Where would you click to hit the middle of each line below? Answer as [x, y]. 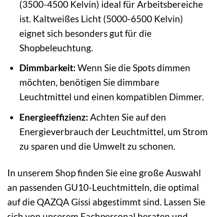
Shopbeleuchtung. [56, 47]
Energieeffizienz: [54, 117]
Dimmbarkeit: [47, 68]
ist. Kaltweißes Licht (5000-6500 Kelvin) [101, 18]
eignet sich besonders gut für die [85, 33]
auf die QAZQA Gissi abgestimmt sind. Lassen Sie [106, 201]
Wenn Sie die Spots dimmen [133, 68]
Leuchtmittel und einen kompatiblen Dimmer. [111, 97]
